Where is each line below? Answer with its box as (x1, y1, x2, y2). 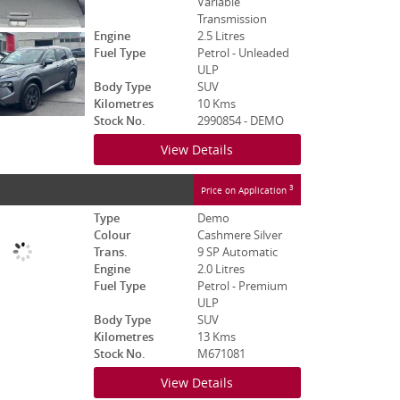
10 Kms (196, 96, 236, 112)
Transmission (196, 12, 267, 27)
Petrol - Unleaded (196, 46, 289, 61)
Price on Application (201, 183, 289, 196)
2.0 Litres (196, 262, 245, 277)
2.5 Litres (196, 29, 245, 44)
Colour (93, 228, 131, 243)
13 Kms (196, 329, 236, 345)
